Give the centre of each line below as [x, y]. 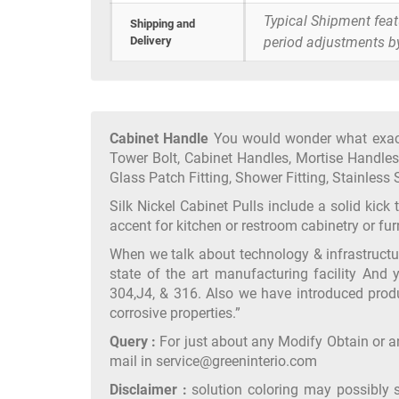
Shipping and [163, 24]
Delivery [151, 41]
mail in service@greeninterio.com [213, 362]
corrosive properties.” [175, 313]
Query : [133, 342]
